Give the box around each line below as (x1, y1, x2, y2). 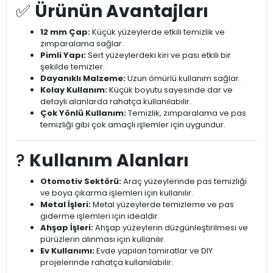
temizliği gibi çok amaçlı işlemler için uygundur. (40, 119, 225, 131)
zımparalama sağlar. (40, 38, 124, 50)
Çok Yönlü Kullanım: (40, 107, 126, 119)
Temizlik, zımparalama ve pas (126, 107, 246, 119)
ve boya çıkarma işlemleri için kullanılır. (40, 187, 193, 199)
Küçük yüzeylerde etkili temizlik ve (90, 26, 225, 38)
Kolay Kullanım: (40, 84, 107, 96)
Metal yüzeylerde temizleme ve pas (91, 199, 234, 211)
